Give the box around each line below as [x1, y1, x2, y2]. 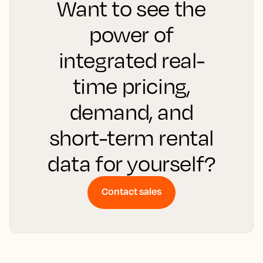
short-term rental [49, 124, 214, 150]
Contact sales [102, 185, 161, 197]
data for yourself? [48, 150, 215, 176]
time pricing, [72, 73, 191, 99]
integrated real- [58, 47, 205, 73]
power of [89, 21, 174, 47]
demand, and [69, 99, 194, 124]
